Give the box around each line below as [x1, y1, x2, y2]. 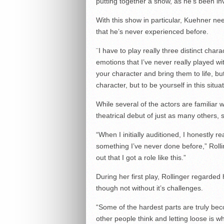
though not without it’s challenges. [95, 184, 203, 192]
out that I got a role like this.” [95, 153, 186, 162]
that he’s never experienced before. [95, 27, 208, 36]
